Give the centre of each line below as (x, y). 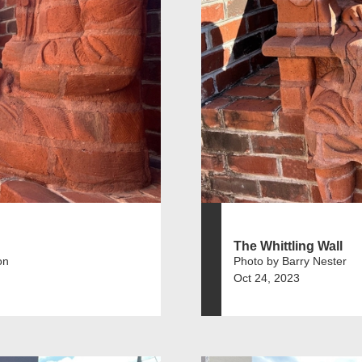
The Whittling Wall (288, 246)
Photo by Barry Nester (290, 261)
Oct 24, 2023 (267, 278)
